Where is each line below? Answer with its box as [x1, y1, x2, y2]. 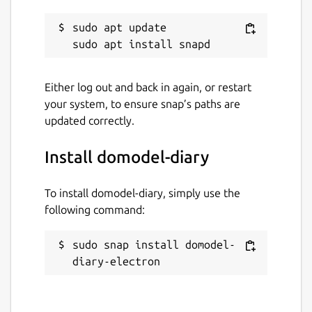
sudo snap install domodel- [72, 237, 235, 251]
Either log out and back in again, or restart [45, 80, 251, 93]
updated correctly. [45, 114, 134, 127]
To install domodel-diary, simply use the [45, 186, 240, 199]
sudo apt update [72, 20, 166, 33]
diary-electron [72, 254, 160, 267]
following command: [45, 203, 145, 216]
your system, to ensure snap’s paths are [45, 97, 240, 110]
